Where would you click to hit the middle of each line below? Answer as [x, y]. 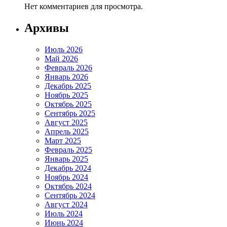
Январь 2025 [66, 159]
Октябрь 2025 [68, 104]
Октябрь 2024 [68, 186]
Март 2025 [63, 141]
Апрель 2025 [67, 132]
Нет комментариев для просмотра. [84, 7]
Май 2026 [61, 59]
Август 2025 [66, 123]
